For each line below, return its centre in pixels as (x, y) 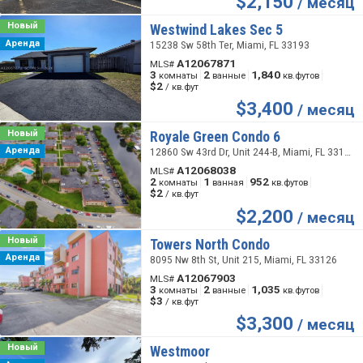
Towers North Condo (209, 244)
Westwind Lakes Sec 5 (216, 30)
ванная (228, 183)
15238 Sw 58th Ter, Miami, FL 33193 (229, 45)
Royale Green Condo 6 (215, 137)
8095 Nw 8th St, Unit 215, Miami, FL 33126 (243, 259)
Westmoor (179, 351)
